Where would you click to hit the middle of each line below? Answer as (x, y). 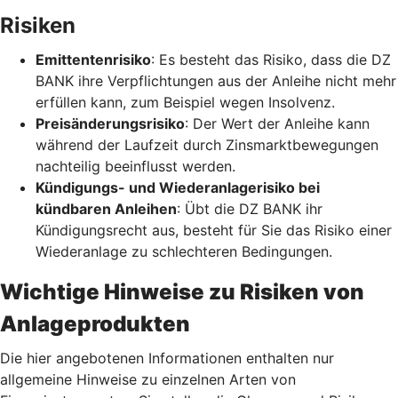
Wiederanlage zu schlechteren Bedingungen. (184, 251)
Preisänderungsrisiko (110, 123)
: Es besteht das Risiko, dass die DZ (271, 59)
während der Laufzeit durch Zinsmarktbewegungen (207, 144)
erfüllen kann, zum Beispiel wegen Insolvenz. (185, 102)
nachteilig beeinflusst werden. (135, 166)
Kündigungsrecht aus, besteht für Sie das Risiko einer (214, 230)
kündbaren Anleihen (106, 208)
